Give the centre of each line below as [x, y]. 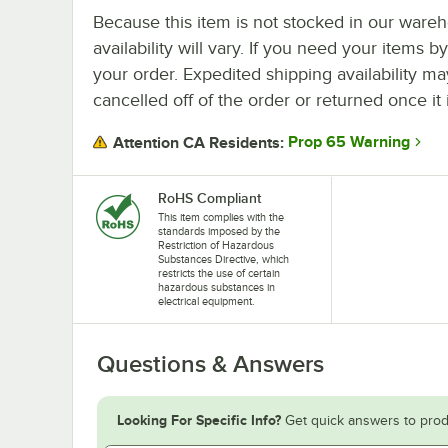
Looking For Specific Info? [199, 419]
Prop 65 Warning [349, 142]
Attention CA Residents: [198, 142]
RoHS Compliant [209, 197]
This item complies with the [221, 216]
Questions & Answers [210, 363]
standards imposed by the [219, 230]
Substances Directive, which [223, 258]
